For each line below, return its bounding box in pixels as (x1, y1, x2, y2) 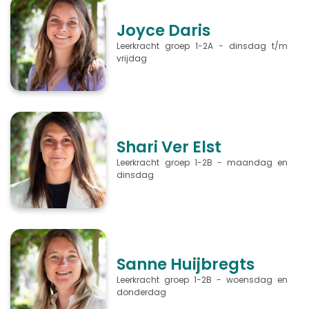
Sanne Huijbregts (117, 252, 255, 275)
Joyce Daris (117, 19, 211, 42)
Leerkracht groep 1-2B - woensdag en (117, 273, 288, 286)
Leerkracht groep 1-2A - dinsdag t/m (117, 40, 288, 52)
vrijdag (117, 52, 148, 65)
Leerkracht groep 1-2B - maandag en (117, 157, 288, 169)
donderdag (117, 286, 171, 298)
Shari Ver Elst (117, 136, 222, 159)
